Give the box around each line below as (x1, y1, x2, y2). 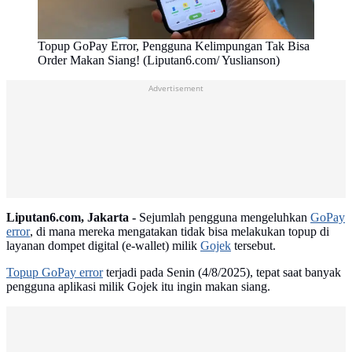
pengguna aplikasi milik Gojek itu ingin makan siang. (6, 280, 270, 294)
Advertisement (148, 82, 203, 94)
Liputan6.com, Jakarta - (6, 211, 136, 225)
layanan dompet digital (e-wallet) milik (6, 239, 200, 253)
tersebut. (231, 239, 276, 253)
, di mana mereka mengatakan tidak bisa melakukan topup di (30, 225, 329, 239)
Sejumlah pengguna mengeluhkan (136, 211, 310, 225)
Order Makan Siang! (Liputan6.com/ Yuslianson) (38, 53, 280, 68)
